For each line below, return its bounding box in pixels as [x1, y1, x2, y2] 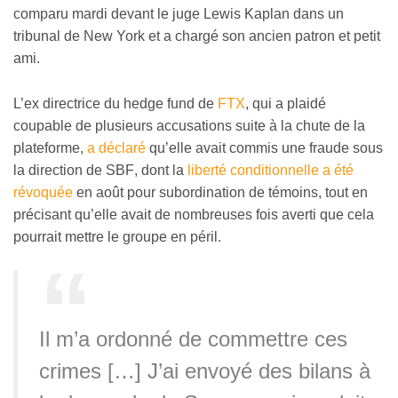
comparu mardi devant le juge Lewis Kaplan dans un [13, 6, 344, 22]
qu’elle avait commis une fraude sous [146, 139, 383, 155]
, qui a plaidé [245, 95, 326, 111]
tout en [325, 184, 368, 200]
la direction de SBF [13, 162, 134, 178]
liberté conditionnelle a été [187, 162, 354, 178]
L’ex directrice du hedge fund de [13, 95, 218, 111]
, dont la [134, 162, 187, 178]
